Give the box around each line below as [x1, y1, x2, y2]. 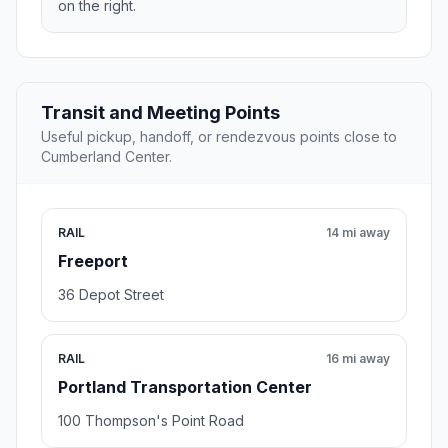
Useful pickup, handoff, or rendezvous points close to [41, 128, 397, 146]
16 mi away [326, 351, 390, 367]
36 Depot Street [58, 286, 164, 304]
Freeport [58, 251, 128, 272]
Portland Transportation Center [58, 377, 312, 398]
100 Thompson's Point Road [58, 412, 244, 430]
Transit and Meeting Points [41, 102, 280, 124]
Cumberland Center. [41, 148, 172, 166]
